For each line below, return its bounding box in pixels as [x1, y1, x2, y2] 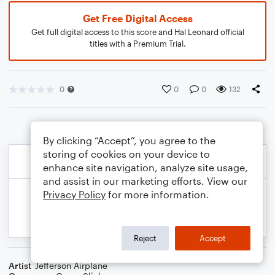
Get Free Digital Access [82, 12, 193, 24]
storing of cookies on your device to [43, 148, 210, 160]
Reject [134, 233, 157, 243]
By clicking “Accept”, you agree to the [43, 134, 215, 146]
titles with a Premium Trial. [89, 39, 186, 48]
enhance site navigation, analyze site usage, [43, 161, 248, 173]
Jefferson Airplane [35, 260, 107, 271]
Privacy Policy [43, 188, 106, 200]
